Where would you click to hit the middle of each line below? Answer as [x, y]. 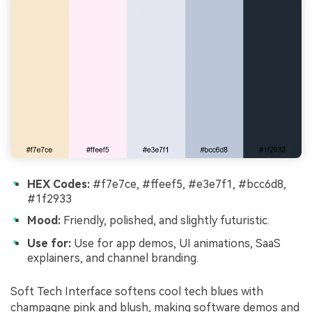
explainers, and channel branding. [113, 258]
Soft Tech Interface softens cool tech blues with [137, 291]
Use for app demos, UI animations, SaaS [176, 244]
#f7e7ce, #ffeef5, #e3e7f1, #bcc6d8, [188, 184]
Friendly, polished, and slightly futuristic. [165, 221]
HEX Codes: [58, 184]
